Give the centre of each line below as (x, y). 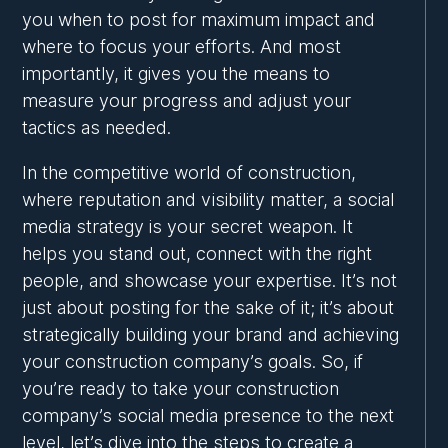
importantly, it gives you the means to (176, 74)
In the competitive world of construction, (189, 173)
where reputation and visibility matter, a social (208, 200)
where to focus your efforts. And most (182, 47)
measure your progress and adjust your (187, 101)
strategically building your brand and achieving (211, 335)
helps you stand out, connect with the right (197, 254)
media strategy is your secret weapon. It (188, 227)
